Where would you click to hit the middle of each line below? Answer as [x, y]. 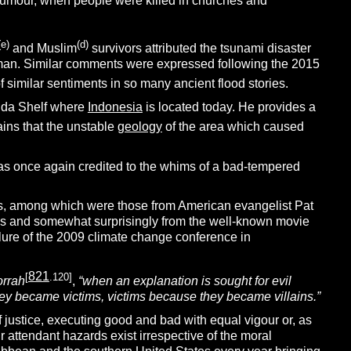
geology [139, 127]
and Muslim [43, 48]
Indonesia [115, 107]
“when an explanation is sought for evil [185, 280]
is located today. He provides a [229, 107]
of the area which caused [233, 127]
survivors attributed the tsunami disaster [199, 48]
